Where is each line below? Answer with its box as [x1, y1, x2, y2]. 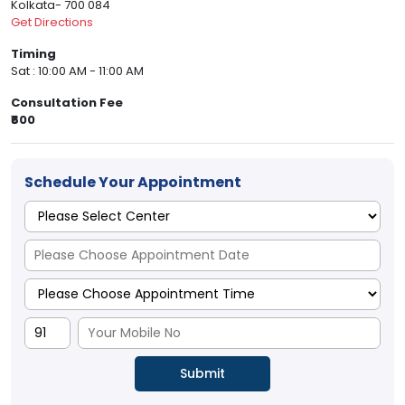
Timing [11, 45, 56, 63]
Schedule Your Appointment [24, 172, 241, 193]
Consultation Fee [11, 94, 123, 112]
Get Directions [11, 14, 93, 32]
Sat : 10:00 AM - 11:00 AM [11, 62, 144, 80]
